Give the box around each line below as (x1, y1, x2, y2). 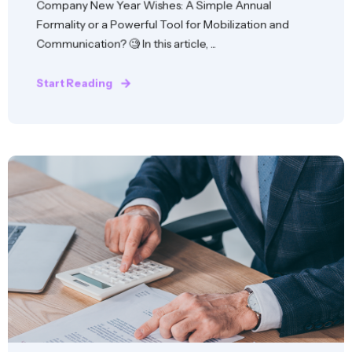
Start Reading (36, 76, 113, 90)
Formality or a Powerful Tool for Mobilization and (36, 16, 289, 31)
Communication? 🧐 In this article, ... (36, 36, 217, 51)
